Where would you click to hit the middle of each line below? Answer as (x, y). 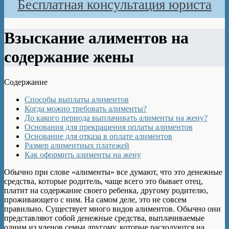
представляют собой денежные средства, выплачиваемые (104, 218)
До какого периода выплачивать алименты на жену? (116, 118)
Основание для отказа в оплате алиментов (98, 136)
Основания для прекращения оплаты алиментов (109, 127)
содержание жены (69, 57)
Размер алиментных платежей (77, 145)
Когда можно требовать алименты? (86, 108)
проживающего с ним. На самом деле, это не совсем (95, 199)
